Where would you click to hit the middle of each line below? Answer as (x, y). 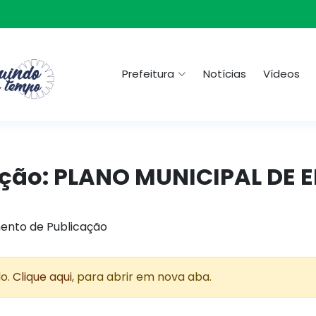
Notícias (225, 74)
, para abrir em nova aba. (142, 277)
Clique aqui (42, 277)
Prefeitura (148, 74)
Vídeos (281, 74)
